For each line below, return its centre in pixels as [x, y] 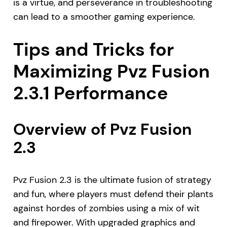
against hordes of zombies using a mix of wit [106, 209]
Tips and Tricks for [93, 50]
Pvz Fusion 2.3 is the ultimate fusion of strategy [112, 180]
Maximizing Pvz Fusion [111, 71]
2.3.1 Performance [90, 93]
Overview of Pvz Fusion [102, 129]
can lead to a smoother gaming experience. [104, 16]
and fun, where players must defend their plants [113, 194]
